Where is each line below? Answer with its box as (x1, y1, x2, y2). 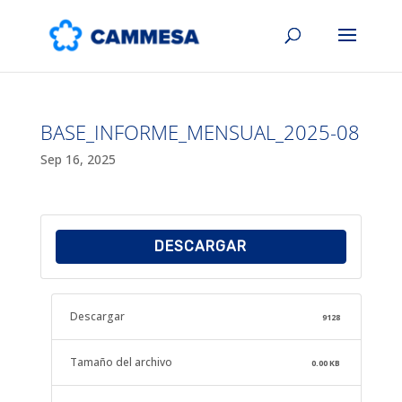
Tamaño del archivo (69, 354, 172, 370)
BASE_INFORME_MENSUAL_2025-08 (39, 118, 360, 145)
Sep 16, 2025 (39, 151, 116, 168)
